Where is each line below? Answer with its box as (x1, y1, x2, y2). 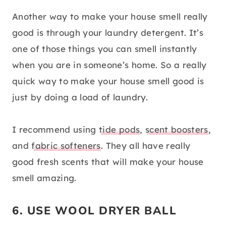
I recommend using (12, 124, 99, 135)
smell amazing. (12, 173, 77, 184)
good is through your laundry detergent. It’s (12, 27, 203, 38)
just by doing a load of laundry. (12, 92, 148, 103)
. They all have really (100, 140, 191, 151)
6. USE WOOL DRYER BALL (12, 203, 177, 219)
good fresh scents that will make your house (12, 156, 204, 167)
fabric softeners (31, 140, 101, 151)
